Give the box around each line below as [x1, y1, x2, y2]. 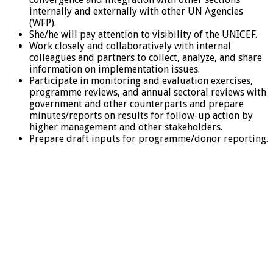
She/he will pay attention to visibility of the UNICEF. [29, 28, 257, 40]
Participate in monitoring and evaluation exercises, [29, 74, 253, 87]
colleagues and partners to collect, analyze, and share [29, 51, 262, 63]
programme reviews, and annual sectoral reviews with [29, 86, 266, 98]
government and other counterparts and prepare [29, 97, 244, 110]
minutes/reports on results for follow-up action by [29, 109, 253, 121]
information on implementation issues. [29, 63, 200, 75]
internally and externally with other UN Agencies [29, 5, 243, 17]
